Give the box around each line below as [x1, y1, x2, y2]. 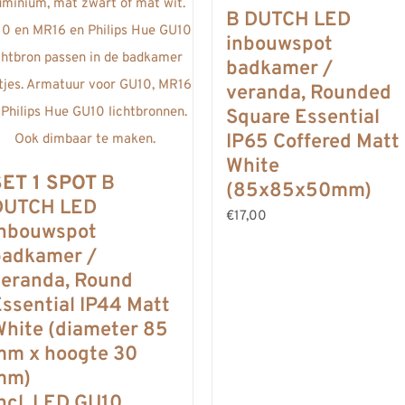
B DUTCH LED [226, 8, 351, 33]
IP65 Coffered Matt [226, 130, 400, 155]
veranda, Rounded [226, 81, 391, 106]
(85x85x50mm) [226, 179, 372, 203]
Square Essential [226, 106, 380, 130]
